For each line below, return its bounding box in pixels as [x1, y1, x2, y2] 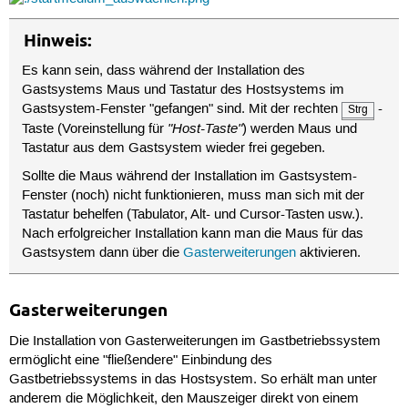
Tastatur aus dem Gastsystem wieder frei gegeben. [22, 140, 326, 158]
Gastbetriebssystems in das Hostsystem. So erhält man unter [8, 371, 377, 388]
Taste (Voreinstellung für [22, 121, 168, 138]
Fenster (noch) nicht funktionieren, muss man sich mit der [22, 188, 365, 205]
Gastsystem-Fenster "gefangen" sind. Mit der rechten [22, 101, 342, 118]
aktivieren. [296, 245, 362, 262]
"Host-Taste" [168, 119, 243, 138]
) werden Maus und [242, 121, 358, 138]
